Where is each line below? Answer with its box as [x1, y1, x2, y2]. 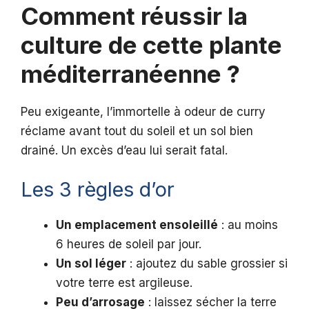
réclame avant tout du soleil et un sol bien [21, 124, 253, 139]
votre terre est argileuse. [56, 275, 192, 290]
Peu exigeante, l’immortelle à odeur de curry [21, 105, 266, 119]
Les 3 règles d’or [21, 177, 175, 201]
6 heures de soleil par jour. [56, 237, 201, 251]
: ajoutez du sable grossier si [126, 256, 288, 270]
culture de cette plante [21, 30, 282, 60]
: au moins [218, 217, 278, 232]
